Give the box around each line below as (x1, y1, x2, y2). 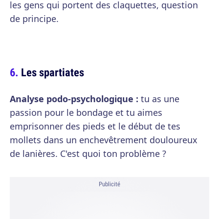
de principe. (10, 13, 59, 24)
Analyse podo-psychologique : (10, 93, 138, 105)
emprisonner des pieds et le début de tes (10, 120, 180, 132)
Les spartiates (21, 65, 84, 80)
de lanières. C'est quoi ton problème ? (10, 148, 166, 159)
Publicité (99, 180, 120, 188)
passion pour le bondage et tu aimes (10, 107, 162, 118)
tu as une (138, 93, 179, 105)
